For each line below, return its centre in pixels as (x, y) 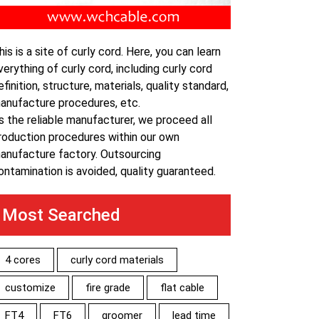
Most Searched (61, 215)
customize (30, 287)
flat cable (182, 287)
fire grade (108, 287)
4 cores (23, 260)
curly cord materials (117, 260)
